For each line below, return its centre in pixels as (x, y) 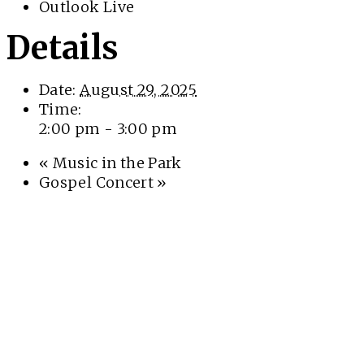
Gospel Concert (98, 182)
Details (63, 48)
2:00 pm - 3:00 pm (108, 128)
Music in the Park (115, 162)
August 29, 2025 (139, 89)
